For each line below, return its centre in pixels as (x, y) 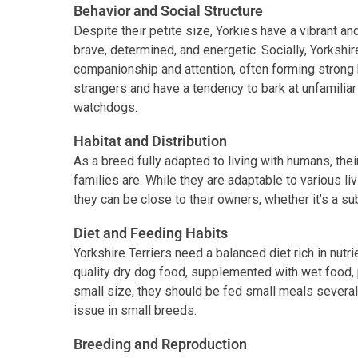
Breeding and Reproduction (160, 344)
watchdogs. (105, 108)
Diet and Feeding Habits (151, 233)
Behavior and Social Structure (168, 11)
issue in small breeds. (135, 311)
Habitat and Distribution (150, 141)
